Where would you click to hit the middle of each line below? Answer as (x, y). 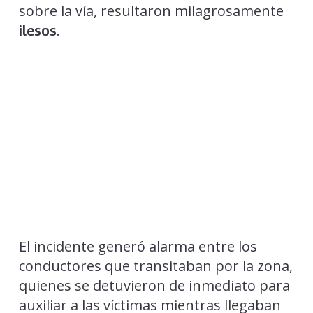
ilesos (37, 30)
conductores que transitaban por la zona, (155, 265)
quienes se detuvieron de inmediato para (154, 285)
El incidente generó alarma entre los (138, 246)
